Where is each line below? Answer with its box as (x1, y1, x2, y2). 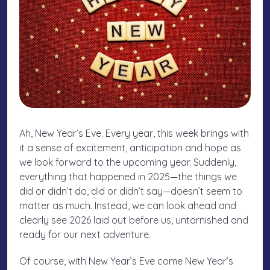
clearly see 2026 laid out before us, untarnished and (19, 214, 248, 227)
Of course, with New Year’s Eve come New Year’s (19, 255, 233, 268)
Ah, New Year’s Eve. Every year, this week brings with (19, 127, 249, 140)
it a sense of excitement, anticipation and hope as (19, 142, 241, 154)
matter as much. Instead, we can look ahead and (19, 199, 236, 212)
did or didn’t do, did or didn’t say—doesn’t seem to (19, 185, 242, 198)
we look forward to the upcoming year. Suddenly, (19, 156, 236, 169)
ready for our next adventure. (19, 228, 151, 241)
